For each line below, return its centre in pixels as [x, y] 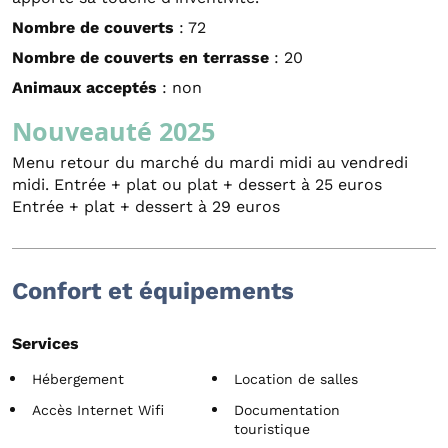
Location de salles [296, 378]
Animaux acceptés [84, 87]
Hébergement [78, 378]
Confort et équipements [153, 290]
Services [45, 343]
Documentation [287, 409]
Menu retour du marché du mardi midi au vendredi [210, 162]
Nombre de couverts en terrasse [140, 57]
